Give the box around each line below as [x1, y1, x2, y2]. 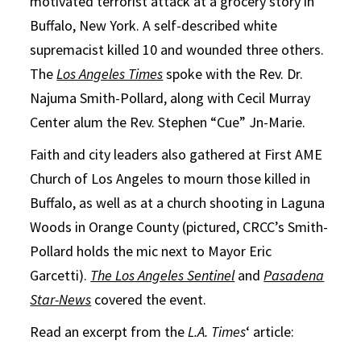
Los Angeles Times [56, 64, 164, 83]
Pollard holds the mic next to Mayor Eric [30, 241, 272, 260]
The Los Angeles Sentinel [90, 265, 235, 284]
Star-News [30, 289, 92, 309]
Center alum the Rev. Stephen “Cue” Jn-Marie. [30, 112, 306, 131]
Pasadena [263, 265, 325, 284]
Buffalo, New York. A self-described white [30, 15, 278, 35]
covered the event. [91, 289, 207, 309]
